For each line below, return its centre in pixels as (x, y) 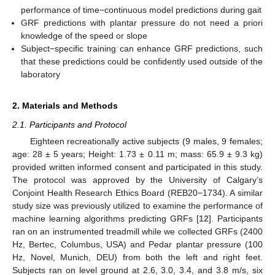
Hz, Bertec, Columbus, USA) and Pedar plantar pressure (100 (137, 245)
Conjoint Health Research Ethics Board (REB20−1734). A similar (137, 193)
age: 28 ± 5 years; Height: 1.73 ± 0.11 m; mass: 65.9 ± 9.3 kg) (137, 154)
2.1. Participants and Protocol (69, 125)
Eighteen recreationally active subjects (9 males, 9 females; (146, 141)
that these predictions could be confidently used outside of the (142, 62)
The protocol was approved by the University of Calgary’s (137, 180)
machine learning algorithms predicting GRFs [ (106, 219)
